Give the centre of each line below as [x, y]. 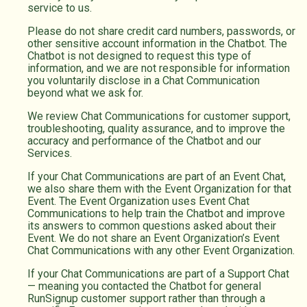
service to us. [60, 8]
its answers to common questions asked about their [152, 226]
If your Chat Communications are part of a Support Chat [158, 274]
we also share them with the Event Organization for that [159, 189]
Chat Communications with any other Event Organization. [161, 251]
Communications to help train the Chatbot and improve [156, 214]
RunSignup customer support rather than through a [146, 299]
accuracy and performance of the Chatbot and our [144, 141]
